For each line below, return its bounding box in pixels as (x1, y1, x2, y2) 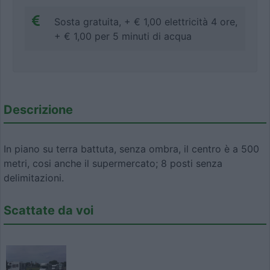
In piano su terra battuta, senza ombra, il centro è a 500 (4, 143, 259, 155)
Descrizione (4, 102, 73, 117)
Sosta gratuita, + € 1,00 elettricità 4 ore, (54, 15, 237, 28)
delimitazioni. (4, 172, 64, 184)
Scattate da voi (4, 203, 93, 218)
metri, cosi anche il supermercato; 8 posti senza (4, 157, 222, 170)
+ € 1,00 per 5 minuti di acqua (54, 30, 192, 42)
